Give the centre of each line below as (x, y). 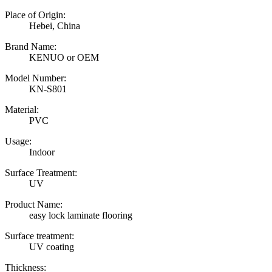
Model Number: (36, 78)
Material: (22, 109)
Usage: (18, 141)
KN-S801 (48, 89)
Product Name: (34, 204)
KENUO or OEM (64, 57)
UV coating (52, 246)
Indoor (42, 152)
